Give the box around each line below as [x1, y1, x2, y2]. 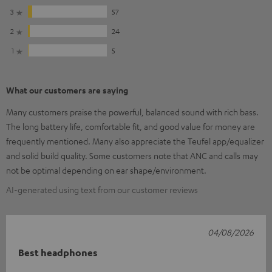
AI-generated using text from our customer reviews [6, 184, 198, 195]
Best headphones [18, 246, 98, 259]
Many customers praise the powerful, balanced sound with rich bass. [6, 106, 259, 118]
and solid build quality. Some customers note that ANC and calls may [6, 150, 258, 161]
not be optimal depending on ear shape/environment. [6, 165, 206, 176]
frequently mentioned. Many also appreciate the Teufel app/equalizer [6, 135, 264, 147]
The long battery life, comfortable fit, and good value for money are [6, 121, 255, 132]
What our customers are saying [6, 84, 128, 97]
